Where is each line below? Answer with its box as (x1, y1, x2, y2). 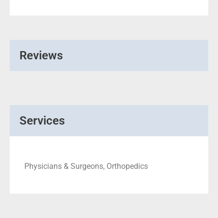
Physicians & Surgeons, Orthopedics (24, 161, 148, 171)
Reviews (19, 48, 63, 62)
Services (19, 113, 65, 127)
